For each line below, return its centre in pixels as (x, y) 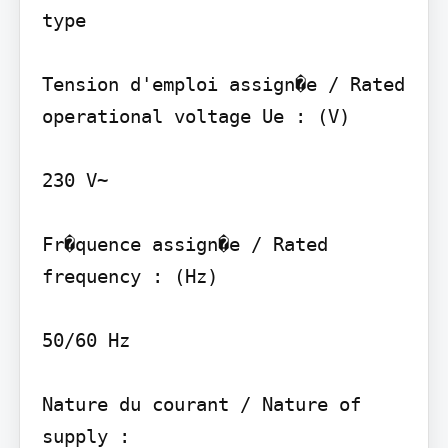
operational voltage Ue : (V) (195, 115)
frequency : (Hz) (129, 275)
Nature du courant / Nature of (201, 403)
